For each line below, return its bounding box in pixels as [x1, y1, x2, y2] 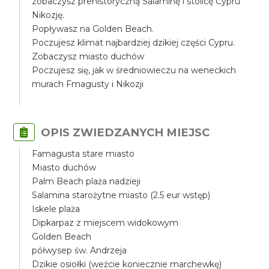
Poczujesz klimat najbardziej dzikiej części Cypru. [32, 37, 235, 48]
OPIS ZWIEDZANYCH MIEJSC [41, 125, 210, 139]
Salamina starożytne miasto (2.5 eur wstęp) [32, 190, 211, 201]
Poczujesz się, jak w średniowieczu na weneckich [32, 65, 237, 76]
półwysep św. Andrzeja [32, 245, 127, 256]
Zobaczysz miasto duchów [32, 51, 145, 62]
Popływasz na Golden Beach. [32, 23, 154, 34]
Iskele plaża [32, 204, 80, 214]
